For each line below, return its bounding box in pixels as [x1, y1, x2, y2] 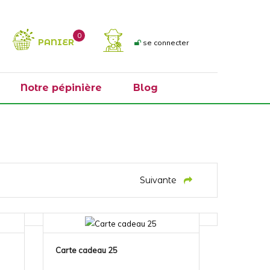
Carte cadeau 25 [55, 245, 118, 255]
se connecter [143, 38, 189, 47]
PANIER [38, 37, 74, 48]
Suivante [140, 175, 177, 186]
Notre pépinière [20, 82, 102, 93]
